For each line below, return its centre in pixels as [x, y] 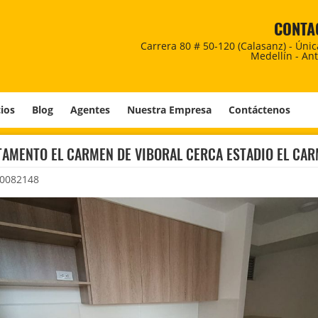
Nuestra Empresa [169, 110]
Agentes [90, 110]
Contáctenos [259, 110]
